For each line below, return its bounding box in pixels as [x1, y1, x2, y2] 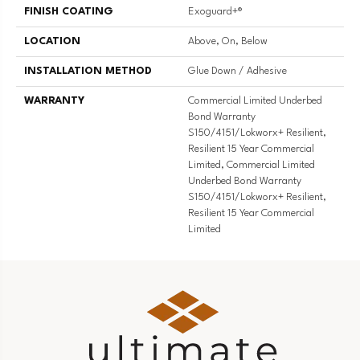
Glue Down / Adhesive [188, 66, 287, 77]
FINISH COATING [24, 6, 113, 18]
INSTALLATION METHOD [24, 66, 152, 77]
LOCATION [24, 36, 80, 47]
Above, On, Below [188, 36, 268, 47]
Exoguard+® [188, 6, 243, 18]
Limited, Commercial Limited [188, 160, 315, 171]
